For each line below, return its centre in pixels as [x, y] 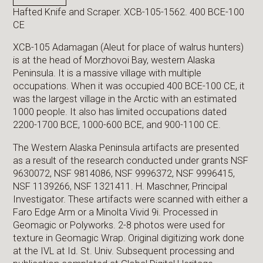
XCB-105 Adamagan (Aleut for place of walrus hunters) [129, 48]
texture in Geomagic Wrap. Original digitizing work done [129, 238]
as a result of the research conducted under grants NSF [131, 160]
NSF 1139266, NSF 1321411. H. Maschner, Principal [120, 186]
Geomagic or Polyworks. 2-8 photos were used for [119, 225]
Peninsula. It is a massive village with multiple [107, 73]
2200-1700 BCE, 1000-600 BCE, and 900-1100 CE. [117, 125]
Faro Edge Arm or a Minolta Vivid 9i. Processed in [116, 212]
